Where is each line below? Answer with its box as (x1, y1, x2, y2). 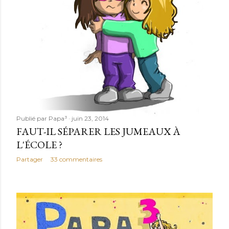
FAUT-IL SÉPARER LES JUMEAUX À (16, 124, 180, 138)
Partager (16, 155, 43, 163)
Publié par (16, 114, 49, 122)
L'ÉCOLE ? (16, 138, 62, 151)
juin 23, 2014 (72, 114, 109, 122)
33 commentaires (51, 155, 102, 163)
